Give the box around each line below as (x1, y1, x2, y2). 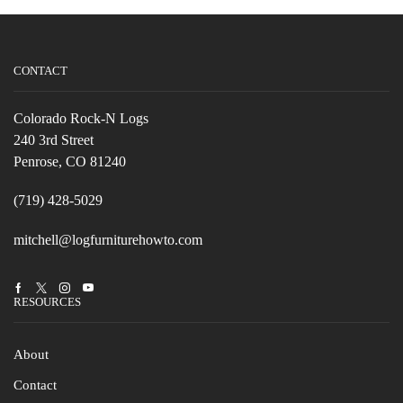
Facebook (17, 288, 58, 301)
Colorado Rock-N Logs (13, 110, 148, 126)
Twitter (40, 288, 70, 301)
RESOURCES (13, 295, 81, 309)
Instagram (63, 288, 106, 301)
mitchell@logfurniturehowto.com (13, 232, 202, 247)
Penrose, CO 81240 (13, 153, 126, 169)
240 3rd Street (13, 131, 94, 148)
